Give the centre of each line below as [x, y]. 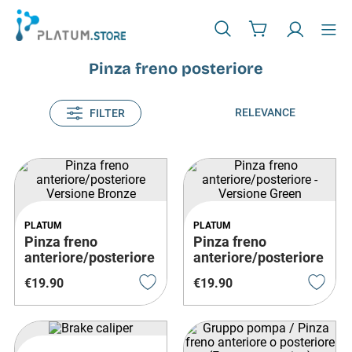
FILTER [107, 113]
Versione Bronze [77, 273]
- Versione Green [247, 273]
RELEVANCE [265, 112]
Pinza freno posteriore [176, 68]
